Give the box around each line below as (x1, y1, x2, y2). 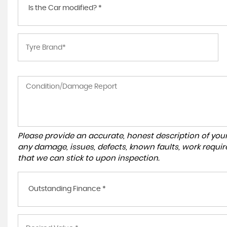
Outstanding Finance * (28, 185, 106, 193)
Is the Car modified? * (28, 5, 102, 12)
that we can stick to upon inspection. (18, 155, 160, 162)
